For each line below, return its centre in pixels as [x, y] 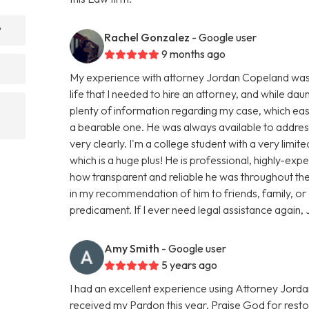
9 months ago [194, 53]
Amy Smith [132, 248]
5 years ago [190, 265]
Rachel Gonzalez [147, 37]
